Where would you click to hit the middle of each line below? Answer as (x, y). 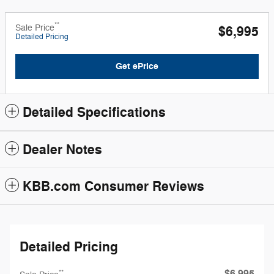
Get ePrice (137, 66)
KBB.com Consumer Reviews (113, 187)
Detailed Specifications (94, 113)
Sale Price (35, 28)
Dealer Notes (62, 150)
